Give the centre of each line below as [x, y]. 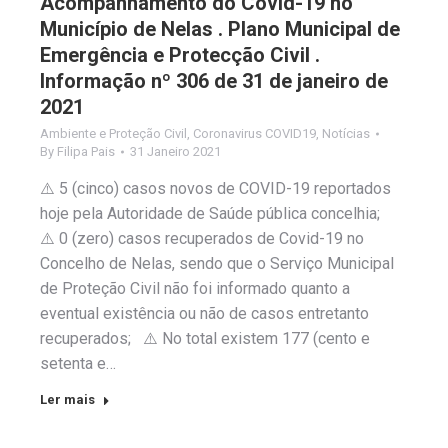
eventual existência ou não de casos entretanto [204, 314]
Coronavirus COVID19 [254, 134]
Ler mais [67, 400]
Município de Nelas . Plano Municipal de [220, 29]
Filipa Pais [86, 152]
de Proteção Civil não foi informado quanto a [195, 289]
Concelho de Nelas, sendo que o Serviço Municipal [217, 264]
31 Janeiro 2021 [175, 152]
